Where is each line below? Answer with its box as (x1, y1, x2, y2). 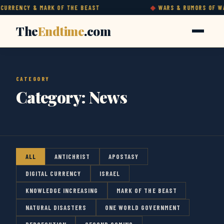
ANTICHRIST (54, 152, 90, 160)
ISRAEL (99, 169, 120, 177)
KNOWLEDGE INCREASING (25, 186, 98, 194)
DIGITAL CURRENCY (25, 169, 81, 177)
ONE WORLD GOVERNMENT (105, 203, 180, 211)
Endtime (37, 23, 84, 39)
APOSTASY (108, 152, 139, 160)
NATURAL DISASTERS (25, 203, 87, 211)
